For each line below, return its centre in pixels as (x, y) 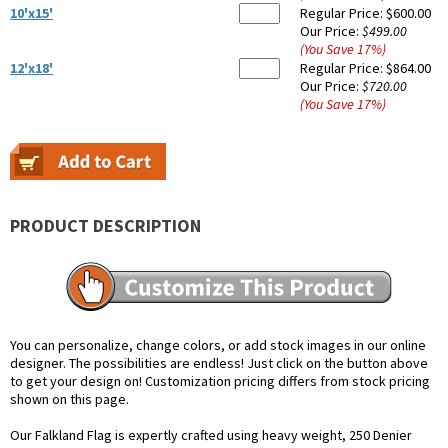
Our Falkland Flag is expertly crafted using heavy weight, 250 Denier (211, 435)
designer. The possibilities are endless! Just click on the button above (219, 363)
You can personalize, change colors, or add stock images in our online (218, 345)
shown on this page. (69, 399)
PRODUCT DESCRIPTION (105, 226)
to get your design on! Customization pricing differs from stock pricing (220, 381)
